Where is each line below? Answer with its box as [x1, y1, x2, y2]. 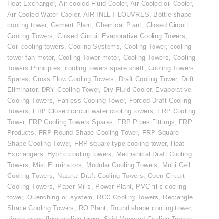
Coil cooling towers [7, 43, 65, 51]
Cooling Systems [68, 43, 120, 51]
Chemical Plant [96, 22, 142, 29]
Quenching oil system [27, 194, 93, 201]
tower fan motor [7, 54, 54, 62]
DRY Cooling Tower [41, 86, 99, 94]
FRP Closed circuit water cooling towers [33, 108, 153, 115]
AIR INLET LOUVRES [83, 11, 150, 19]
